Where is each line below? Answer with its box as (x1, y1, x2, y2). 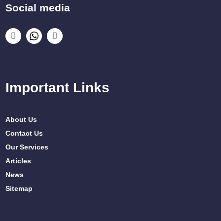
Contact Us (5, 129, 43, 137)
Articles (5, 156, 32, 165)
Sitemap (5, 184, 33, 192)
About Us (5, 115, 37, 123)
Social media (5, 1, 71, 13)
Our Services (5, 143, 49, 151)
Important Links (5, 80, 110, 96)
